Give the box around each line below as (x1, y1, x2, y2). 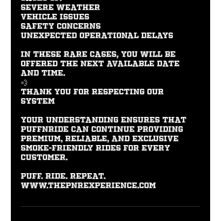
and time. (21, 69, 66, 77)
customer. (21, 153, 68, 162)
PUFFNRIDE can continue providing (21, 125, 184, 134)
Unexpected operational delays (21, 32, 174, 40)
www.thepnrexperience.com (21, 182, 156, 190)
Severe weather (21, 3, 101, 12)
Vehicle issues (21, 13, 90, 21)
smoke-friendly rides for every (21, 144, 171, 152)
